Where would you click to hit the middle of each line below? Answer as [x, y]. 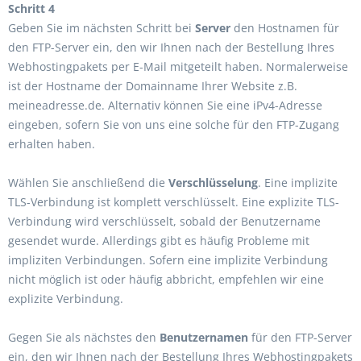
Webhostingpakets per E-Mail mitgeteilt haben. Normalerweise [178, 66]
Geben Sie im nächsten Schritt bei [102, 28]
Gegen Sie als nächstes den [84, 337]
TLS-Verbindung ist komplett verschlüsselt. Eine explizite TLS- [174, 202]
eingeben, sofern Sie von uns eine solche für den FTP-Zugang [174, 124]
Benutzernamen [204, 337]
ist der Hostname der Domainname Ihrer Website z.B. [153, 86]
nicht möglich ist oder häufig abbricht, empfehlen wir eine [166, 279]
